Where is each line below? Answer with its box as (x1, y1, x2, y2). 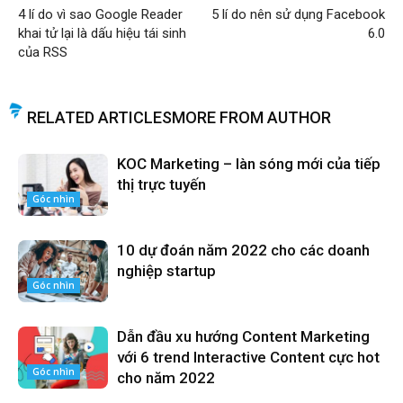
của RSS (18, 44, 67, 61)
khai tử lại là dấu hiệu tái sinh (18, 25, 186, 42)
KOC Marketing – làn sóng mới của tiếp (117, 155, 381, 174)
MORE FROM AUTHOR (172, 108, 331, 128)
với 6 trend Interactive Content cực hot (117, 348, 380, 367)
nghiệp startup (117, 262, 216, 281)
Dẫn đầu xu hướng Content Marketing (117, 327, 370, 346)
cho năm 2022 (117, 369, 215, 388)
